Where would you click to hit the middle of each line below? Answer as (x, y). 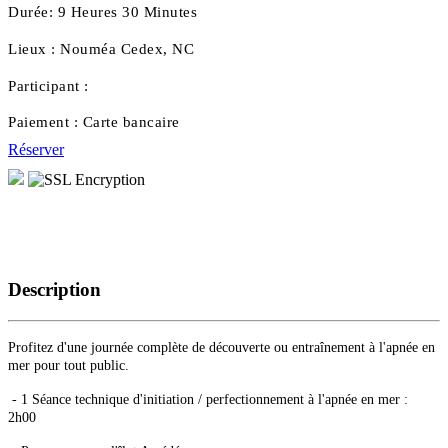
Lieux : (34, 48)
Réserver (36, 150)
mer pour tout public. (68, 365)
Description (54, 290)
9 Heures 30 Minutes (127, 12)
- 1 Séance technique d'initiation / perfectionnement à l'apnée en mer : (208, 399)
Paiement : (45, 122)
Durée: (33, 12)
